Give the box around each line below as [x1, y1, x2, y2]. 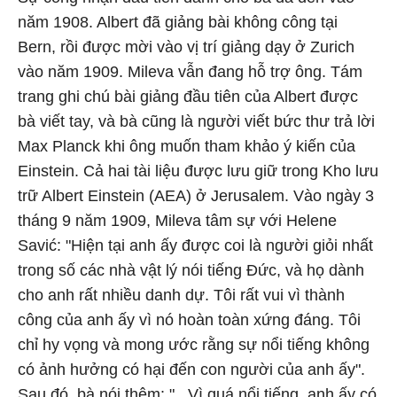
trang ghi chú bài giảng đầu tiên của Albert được [18, 88, 358, 105]
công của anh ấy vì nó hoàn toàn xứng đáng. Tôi [18, 311, 361, 329]
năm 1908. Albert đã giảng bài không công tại [18, 13, 338, 31]
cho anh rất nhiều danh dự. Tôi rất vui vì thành [18, 286, 345, 304]
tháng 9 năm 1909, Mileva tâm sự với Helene [18, 212, 337, 230]
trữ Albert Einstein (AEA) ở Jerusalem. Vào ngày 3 [18, 187, 374, 205]
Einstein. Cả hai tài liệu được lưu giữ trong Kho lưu [18, 162, 378, 180]
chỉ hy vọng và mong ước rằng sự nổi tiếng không [18, 336, 370, 354]
